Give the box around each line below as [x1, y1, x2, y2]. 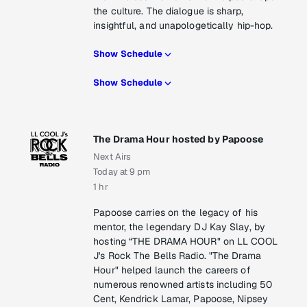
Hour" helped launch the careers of [93, 264, 251, 277]
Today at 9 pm [93, 166, 151, 178]
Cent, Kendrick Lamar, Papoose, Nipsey [93, 293, 268, 306]
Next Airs [93, 151, 132, 163]
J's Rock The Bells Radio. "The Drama [93, 249, 261, 262]
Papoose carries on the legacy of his [93, 206, 258, 219]
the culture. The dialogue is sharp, [93, 5, 243, 18]
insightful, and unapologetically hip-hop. [93, 19, 273, 32]
